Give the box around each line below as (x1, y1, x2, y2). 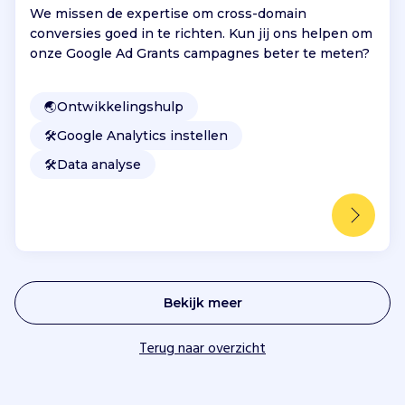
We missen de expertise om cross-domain (30, 5, 306, 22)
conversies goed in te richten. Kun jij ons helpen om (30, 24, 372, 42)
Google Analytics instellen (57, 127, 228, 144)
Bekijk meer (163, 294, 242, 311)
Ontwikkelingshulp (57, 98, 184, 115)
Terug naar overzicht (139, 336, 266, 361)
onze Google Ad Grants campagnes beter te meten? (30, 44, 370, 61)
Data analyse (57, 155, 141, 173)
